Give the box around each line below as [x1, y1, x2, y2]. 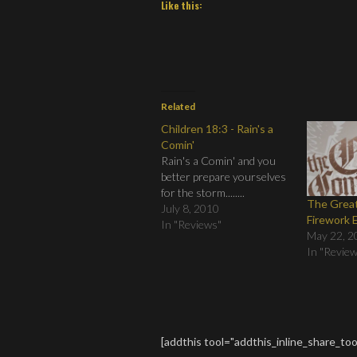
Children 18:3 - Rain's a [161, 122, 273, 136]
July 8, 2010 [161, 202, 219, 216]
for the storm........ [161, 186, 245, 200]
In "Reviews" [161, 218, 222, 232]
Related [161, 100, 195, 113]
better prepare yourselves [161, 170, 286, 184]
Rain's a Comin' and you [161, 154, 276, 168]
